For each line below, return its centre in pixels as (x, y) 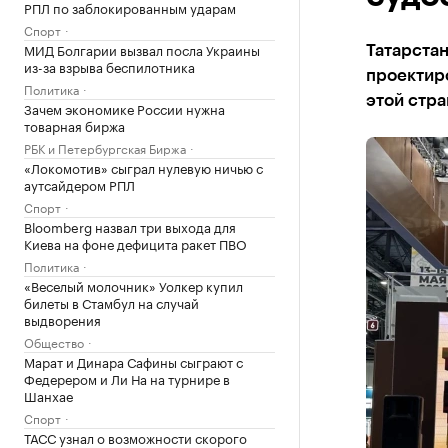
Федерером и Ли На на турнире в (127, 378)
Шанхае (48, 395)
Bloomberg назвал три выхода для (130, 226)
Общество (54, 341)
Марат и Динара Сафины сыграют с (133, 361)
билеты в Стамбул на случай (111, 302)
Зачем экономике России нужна (124, 108)
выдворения (62, 319)
